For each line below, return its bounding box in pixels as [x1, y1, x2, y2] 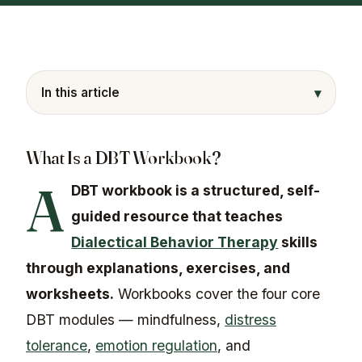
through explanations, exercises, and [26, 259, 290, 277]
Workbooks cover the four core [114, 285, 320, 303]
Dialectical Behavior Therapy [71, 234, 279, 251]
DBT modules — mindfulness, [26, 311, 225, 329]
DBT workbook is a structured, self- [71, 182, 321, 200]
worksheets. [26, 285, 114, 303]
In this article [40, 85, 120, 101]
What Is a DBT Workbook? [26, 146, 221, 170]
